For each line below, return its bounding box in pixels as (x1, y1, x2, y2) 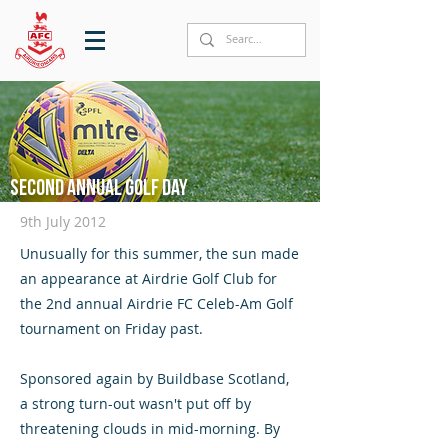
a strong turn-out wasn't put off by (20, 394, 251, 413)
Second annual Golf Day (10, 175, 188, 202)
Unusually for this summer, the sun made (20, 244, 299, 263)
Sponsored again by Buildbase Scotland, (20, 369, 289, 388)
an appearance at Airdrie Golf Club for (20, 269, 277, 288)
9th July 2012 (20, 212, 106, 231)
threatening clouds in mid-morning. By (20, 419, 280, 438)
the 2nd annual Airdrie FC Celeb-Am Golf (20, 294, 293, 313)
